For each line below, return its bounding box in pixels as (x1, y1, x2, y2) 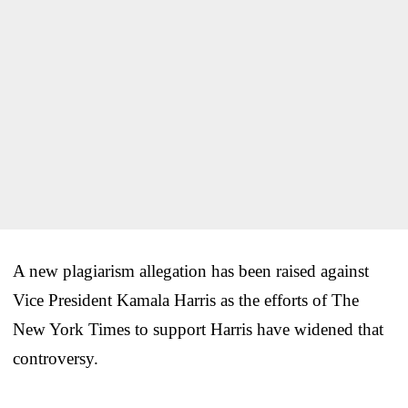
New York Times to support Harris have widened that (13, 319, 383, 339)
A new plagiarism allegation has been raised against (13, 260, 369, 280)
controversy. (13, 348, 98, 368)
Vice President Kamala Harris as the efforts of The (13, 290, 359, 310)
